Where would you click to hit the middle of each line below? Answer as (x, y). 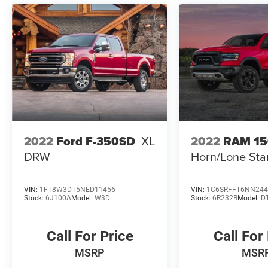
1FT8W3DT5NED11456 (77, 189)
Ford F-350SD (96, 141)
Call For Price (90, 236)
